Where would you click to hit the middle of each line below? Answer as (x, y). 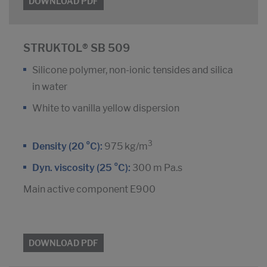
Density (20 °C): (67, 147)
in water (50, 87)
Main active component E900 (89, 190)
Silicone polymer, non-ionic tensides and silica (133, 70)
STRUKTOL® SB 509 (77, 48)
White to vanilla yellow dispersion (106, 108)
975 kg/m (125, 147)
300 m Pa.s (156, 168)
